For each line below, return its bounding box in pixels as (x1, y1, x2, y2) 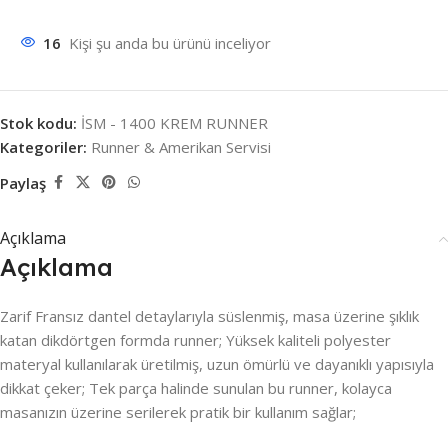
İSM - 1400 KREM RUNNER (81, 113, 268, 133)
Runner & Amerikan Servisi (91, 137, 271, 157)
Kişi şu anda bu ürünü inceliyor (69, 33, 271, 53)
